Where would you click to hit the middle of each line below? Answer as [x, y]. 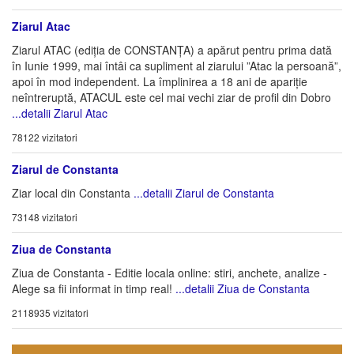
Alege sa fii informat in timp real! [94, 288]
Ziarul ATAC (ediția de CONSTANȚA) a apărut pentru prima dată [172, 50]
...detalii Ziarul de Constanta [204, 193]
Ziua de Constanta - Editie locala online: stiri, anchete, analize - [169, 273]
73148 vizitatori [45, 217]
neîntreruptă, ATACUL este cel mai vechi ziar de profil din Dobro [171, 97]
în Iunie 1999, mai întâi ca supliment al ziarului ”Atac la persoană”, [177, 66]
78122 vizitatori [45, 137]
